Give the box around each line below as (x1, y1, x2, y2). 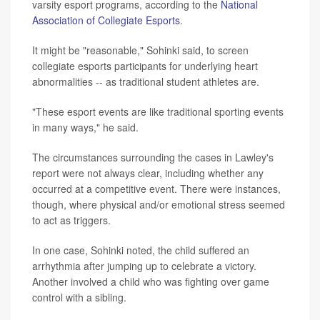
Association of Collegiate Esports (32, 12, 180, 27)
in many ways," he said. (32, 119, 139, 134)
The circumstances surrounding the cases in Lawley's (32, 149, 274, 164)
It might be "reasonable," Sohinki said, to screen (32, 42, 249, 57)
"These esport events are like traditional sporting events (32, 104, 284, 119)
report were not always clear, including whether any (32, 165, 264, 180)
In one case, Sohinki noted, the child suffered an (32, 242, 249, 257)
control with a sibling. (32, 289, 126, 304)
